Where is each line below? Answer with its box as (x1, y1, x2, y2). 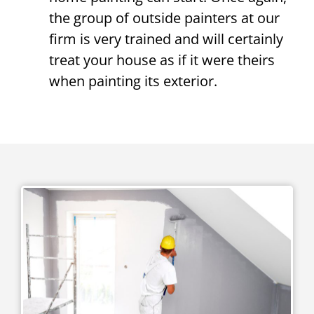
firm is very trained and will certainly (49, 29, 283, 48)
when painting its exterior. (49, 71, 217, 90)
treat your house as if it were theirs (49, 50, 275, 69)
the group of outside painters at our (49, 8, 280, 27)
